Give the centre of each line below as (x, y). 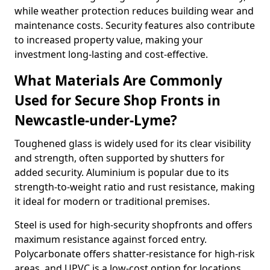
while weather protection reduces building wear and (134, 11)
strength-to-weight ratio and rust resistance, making (135, 187)
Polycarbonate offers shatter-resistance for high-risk (135, 254)
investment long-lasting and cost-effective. (111, 54)
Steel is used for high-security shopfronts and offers (133, 225)
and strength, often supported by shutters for (120, 158)
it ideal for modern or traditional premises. (112, 201)
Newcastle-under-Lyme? (96, 120)
